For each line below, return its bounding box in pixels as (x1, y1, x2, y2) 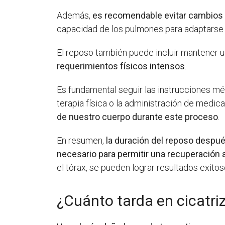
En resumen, (57, 135, 106, 146)
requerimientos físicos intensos (57, 60, 185, 71)
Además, (57, 10, 93, 21)
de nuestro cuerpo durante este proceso (57, 111, 218, 122)
